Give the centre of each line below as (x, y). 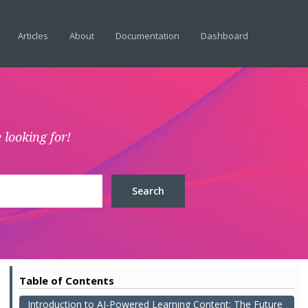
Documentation (147, 36)
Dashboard (224, 36)
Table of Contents (67, 280)
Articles (33, 36)
